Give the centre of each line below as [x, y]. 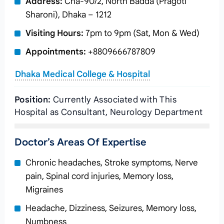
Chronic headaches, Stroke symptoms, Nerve [111, 163]
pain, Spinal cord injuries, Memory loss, [99, 176]
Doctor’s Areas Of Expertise [80, 142]
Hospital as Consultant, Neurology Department [108, 112]
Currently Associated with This [113, 100]
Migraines [44, 190]
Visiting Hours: [54, 33]
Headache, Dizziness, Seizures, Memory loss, [111, 208]
